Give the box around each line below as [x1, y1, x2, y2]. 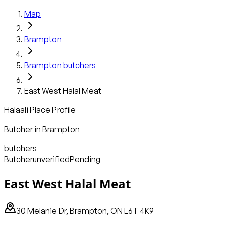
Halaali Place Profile [4, 105, 76, 115]
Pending [70, 154, 100, 164]
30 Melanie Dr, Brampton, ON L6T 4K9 [16, 205, 154, 216]
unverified [33, 154, 70, 164]
